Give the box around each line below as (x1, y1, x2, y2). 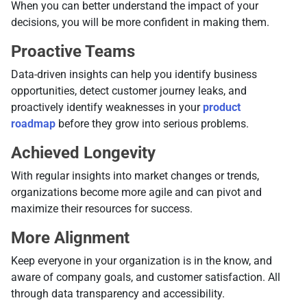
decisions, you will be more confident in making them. (11, 16, 272, 29)
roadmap (11, 117, 56, 131)
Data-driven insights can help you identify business (11, 68, 257, 82)
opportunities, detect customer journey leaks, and (11, 84, 247, 98)
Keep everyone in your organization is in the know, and (11, 254, 272, 268)
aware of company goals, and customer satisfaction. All (11, 271, 280, 284)
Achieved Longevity (11, 143, 156, 163)
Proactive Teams (11, 42, 135, 62)
